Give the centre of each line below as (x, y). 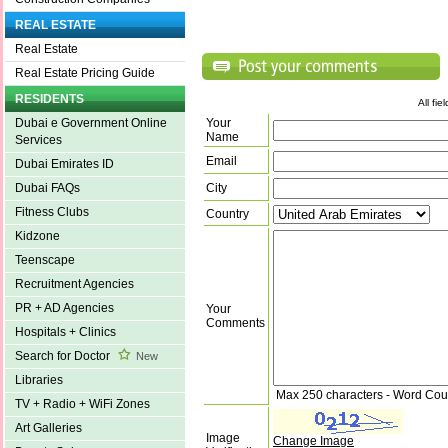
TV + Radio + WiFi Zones (82, 404)
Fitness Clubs (52, 212)
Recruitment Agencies (74, 284)
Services (38, 140)
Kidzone (37, 236)
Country (227, 214)
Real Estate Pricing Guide (85, 73)
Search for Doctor (64, 356)
